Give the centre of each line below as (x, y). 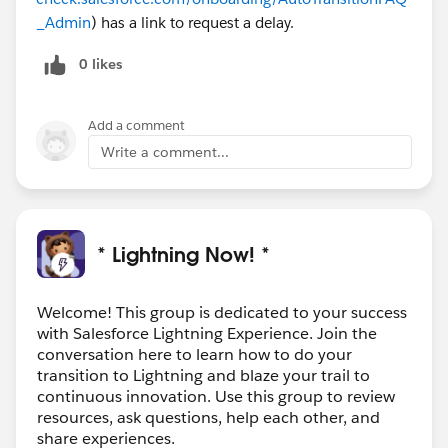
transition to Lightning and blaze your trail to (203, 375)
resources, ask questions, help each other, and (208, 417)
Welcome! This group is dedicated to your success (222, 312)
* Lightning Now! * (183, 253)
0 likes (100, 63)
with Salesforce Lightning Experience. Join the (207, 333)
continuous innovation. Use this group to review (216, 396)
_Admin (63, 22)
